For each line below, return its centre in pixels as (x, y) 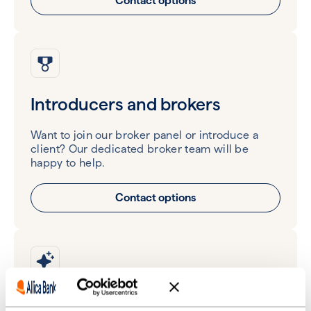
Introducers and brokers (126, 104)
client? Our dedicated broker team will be (140, 149)
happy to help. (68, 163)
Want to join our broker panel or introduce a (145, 135)
